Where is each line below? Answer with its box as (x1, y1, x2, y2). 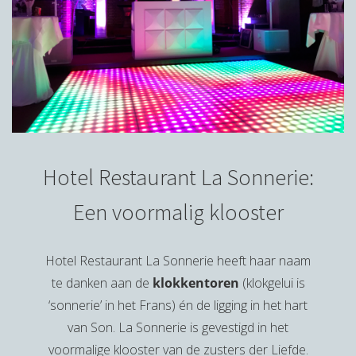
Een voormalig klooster (72, 198, 284, 227)
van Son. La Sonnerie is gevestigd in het (68, 319, 288, 337)
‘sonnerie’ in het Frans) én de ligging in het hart (48, 296, 308, 315)
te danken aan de (51, 274, 153, 292)
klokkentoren (152, 274, 239, 292)
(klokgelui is (238, 274, 305, 292)
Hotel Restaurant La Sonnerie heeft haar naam (45, 252, 311, 270)
